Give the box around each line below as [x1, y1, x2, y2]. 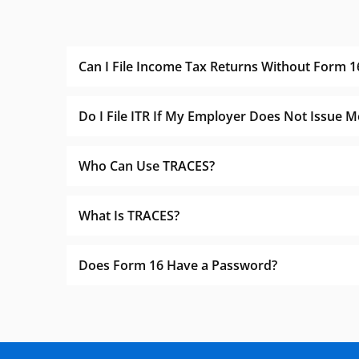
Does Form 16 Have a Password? [79, 256, 277, 274]
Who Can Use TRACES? [79, 157, 215, 175]
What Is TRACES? [79, 207, 179, 224]
